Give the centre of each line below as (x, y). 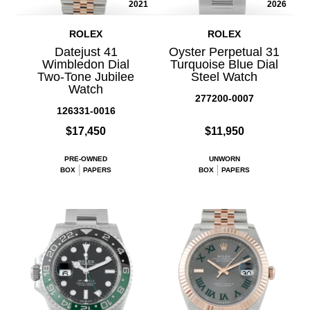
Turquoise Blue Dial (224, 64)
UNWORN (224, 158)
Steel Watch (224, 76)
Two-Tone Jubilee (86, 76)
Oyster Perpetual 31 (224, 52)
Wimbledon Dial (86, 64)
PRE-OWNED (86, 158)
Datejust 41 (86, 52)
